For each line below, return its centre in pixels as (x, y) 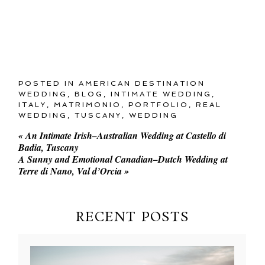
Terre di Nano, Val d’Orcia (72, 171)
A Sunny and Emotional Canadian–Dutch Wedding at (123, 159)
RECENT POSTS (132, 217)
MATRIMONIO (88, 104)
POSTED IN (49, 83)
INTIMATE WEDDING (161, 94)
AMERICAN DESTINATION (142, 83)
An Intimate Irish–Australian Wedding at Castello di (125, 135)
